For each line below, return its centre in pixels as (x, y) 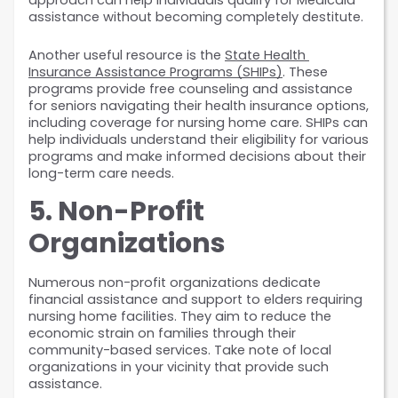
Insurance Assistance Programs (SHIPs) (155, 72)
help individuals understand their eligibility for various (199, 140)
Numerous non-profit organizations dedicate (175, 283)
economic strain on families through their (162, 334)
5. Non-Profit (116, 212)
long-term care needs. (101, 174)
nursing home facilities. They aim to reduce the (180, 317)
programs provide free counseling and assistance (191, 89)
